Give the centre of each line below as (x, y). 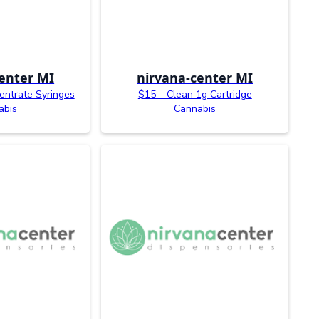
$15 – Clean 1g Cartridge (195, 95)
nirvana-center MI (195, 78)
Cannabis (195, 109)
